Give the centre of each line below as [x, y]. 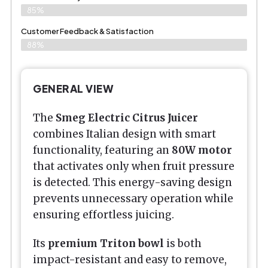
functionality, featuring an [102, 150]
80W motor [202, 150]
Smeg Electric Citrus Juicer [127, 118]
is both [183, 243]
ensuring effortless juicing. [103, 214]
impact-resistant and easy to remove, [130, 259]
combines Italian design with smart [124, 134]
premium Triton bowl [106, 243]
